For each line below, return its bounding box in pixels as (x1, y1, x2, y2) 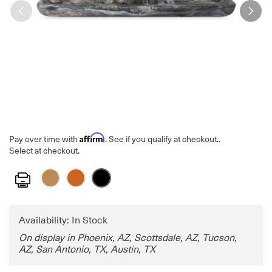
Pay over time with (9, 134, 80, 144)
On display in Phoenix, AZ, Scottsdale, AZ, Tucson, (19, 233, 237, 244)
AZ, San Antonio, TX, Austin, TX (19, 244, 155, 256)
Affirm (80, 132, 105, 143)
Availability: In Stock (19, 215, 107, 226)
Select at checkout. (9, 146, 80, 156)
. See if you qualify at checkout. (105, 134, 219, 144)
